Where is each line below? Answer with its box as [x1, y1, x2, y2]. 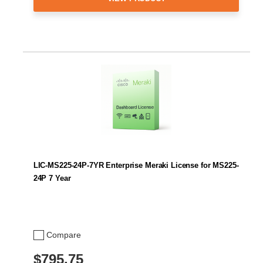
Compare [46, 230, 81, 240]
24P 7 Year [33, 174, 71, 183]
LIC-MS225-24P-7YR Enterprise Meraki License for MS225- [33, 161, 239, 170]
